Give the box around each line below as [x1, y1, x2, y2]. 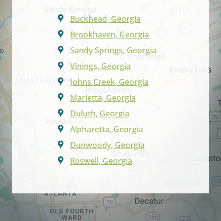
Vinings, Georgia [70, 60, 131, 72]
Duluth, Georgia [70, 108, 129, 119]
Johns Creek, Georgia [70, 76, 148, 87]
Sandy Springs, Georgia [70, 44, 156, 56]
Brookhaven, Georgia [70, 29, 149, 40]
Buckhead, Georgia [70, 13, 141, 24]
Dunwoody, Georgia [70, 139, 145, 150]
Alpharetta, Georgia [70, 123, 143, 135]
